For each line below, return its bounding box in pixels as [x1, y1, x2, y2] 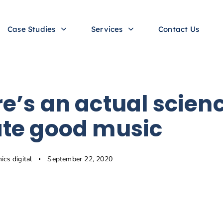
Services [91, 24, 123, 34]
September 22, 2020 [47, 154, 113, 164]
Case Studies [7, 24, 56, 34]
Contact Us [158, 24, 199, 34]
